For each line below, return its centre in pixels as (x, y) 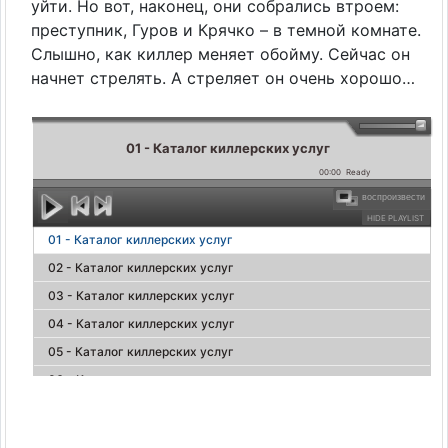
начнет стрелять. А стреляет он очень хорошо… (223, 78)
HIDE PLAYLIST (395, 218)
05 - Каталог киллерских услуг (141, 352)
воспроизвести (393, 197)
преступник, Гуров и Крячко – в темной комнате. (226, 30)
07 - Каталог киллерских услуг (141, 408)
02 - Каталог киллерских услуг (141, 268)
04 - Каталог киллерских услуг (141, 324)
